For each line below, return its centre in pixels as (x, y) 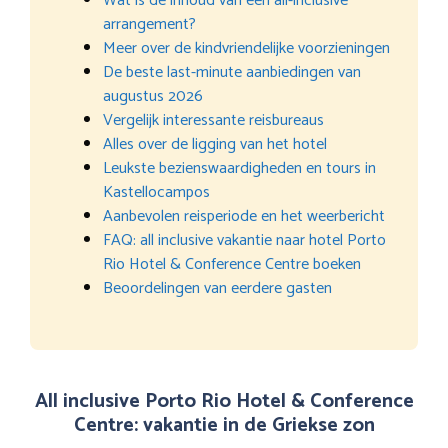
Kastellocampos (156, 192)
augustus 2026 (153, 96)
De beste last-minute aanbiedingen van (232, 72)
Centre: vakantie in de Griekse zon (224, 425)
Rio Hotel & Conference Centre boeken (232, 264)
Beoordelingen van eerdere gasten (217, 288)
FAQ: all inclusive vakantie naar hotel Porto (244, 240)
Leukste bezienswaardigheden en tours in (239, 168)
